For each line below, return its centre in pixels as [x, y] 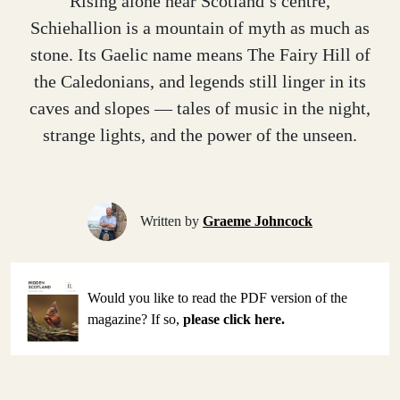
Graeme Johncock [258, 221]
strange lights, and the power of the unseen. [200, 134]
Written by [171, 221]
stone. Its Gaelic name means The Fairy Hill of [200, 54]
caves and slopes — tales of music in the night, [200, 108]
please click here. [234, 319]
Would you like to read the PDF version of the [218, 297]
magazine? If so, [136, 319]
